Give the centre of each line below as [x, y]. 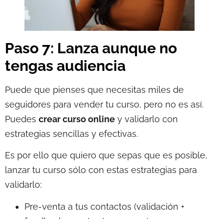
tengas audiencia [65, 66]
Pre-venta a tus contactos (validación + [104, 206]
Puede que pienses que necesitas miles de [94, 90]
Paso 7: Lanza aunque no [91, 48]
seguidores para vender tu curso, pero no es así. [104, 105]
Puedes [22, 119]
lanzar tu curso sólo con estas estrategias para [101, 170]
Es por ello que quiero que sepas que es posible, [106, 155]
